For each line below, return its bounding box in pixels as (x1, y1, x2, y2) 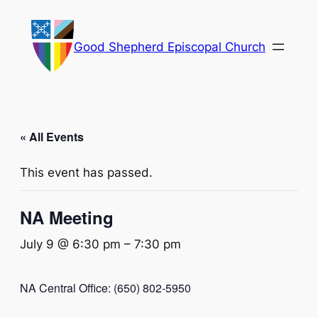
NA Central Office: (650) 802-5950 (20, 280, 191, 297)
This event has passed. (20, 165, 153, 180)
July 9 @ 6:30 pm (20, 237, 121, 252)
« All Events (20, 128, 84, 146)
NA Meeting (20, 205, 114, 230)
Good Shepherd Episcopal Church (73, 39, 265, 54)
